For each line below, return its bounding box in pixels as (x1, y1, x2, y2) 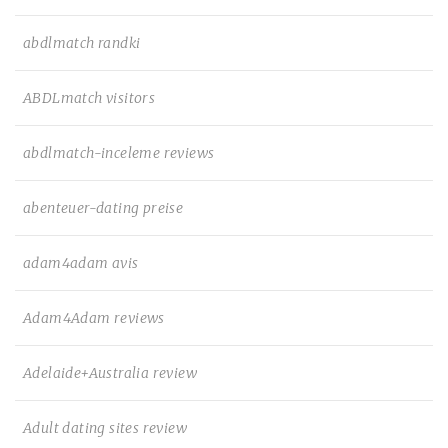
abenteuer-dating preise (23, 199, 184, 217)
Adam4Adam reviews (23, 309, 165, 327)
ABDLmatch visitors (23, 89, 156, 107)
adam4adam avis (23, 254, 139, 272)
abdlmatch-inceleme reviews (23, 144, 215, 162)
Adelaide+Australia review (23, 364, 197, 382)
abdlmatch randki (23, 34, 141, 52)
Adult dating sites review (23, 419, 187, 437)
